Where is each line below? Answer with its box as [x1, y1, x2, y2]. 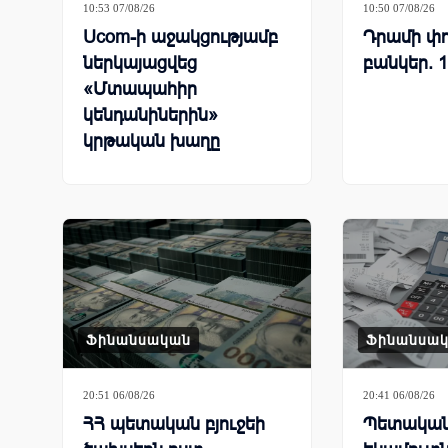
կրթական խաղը [83, 131, 220, 152]
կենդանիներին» [83, 105, 218, 126]
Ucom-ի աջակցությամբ [83, 27, 278, 48]
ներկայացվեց [83, 53, 197, 74]
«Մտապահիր [83, 79, 197, 100]
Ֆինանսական [86, 332, 191, 349]
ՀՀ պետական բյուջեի [83, 414, 265, 435]
